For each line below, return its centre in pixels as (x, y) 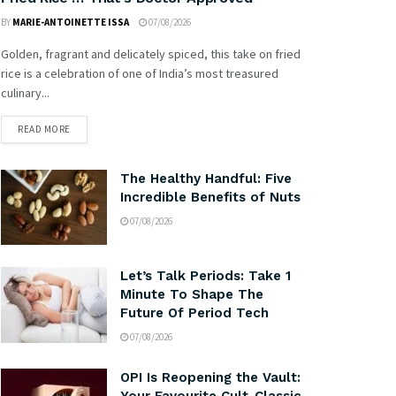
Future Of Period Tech (194, 313)
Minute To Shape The (192, 295)
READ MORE (44, 129)
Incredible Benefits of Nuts (210, 197)
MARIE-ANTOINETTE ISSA (71, 22)
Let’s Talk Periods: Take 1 (206, 276)
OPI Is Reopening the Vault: (210, 378)
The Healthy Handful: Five (206, 178)
